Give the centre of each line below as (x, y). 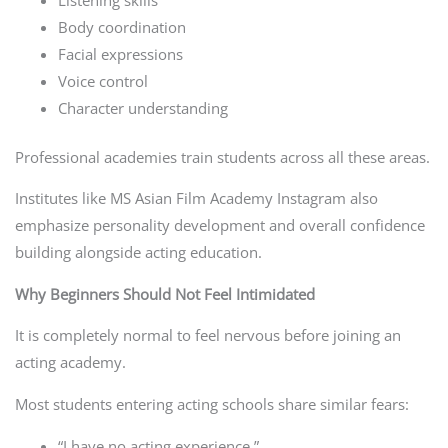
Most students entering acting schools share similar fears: (211, 403)
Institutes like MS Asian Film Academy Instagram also (196, 198)
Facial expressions (121, 53)
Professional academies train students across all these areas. (222, 156)
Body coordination (122, 26)
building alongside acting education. (138, 252)
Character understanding (143, 107)
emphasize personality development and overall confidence (219, 225)
